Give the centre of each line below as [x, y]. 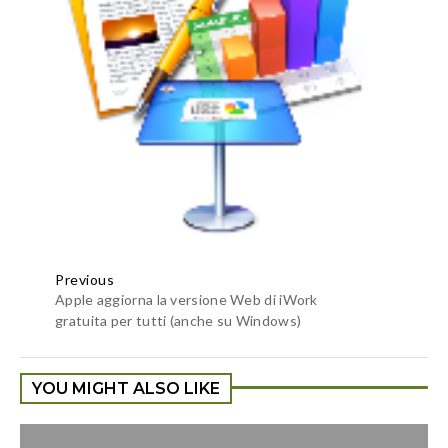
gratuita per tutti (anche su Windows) [178, 321]
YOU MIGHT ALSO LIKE [126, 389]
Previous [84, 280]
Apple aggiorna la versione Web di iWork [186, 300]
